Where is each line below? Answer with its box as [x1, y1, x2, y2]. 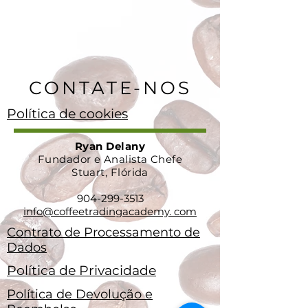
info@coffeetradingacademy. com [23, 205, 197, 218]
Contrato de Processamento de [7, 225, 200, 240]
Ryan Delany [75, 140, 145, 153]
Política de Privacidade [7, 263, 156, 278]
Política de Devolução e [7, 287, 153, 302]
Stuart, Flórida [71, 166, 148, 179]
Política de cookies [7, 106, 128, 122]
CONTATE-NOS [28, 77, 192, 99]
